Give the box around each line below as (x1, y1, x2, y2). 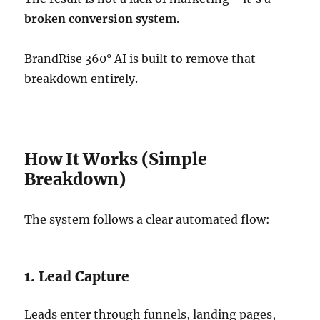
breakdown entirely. (24, 71, 139, 86)
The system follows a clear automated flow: (24, 212, 271, 227)
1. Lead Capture (24, 268, 130, 286)
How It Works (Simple (24, 149, 208, 170)
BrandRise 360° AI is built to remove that (24, 51, 256, 66)
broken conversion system (24, 11, 177, 26)
